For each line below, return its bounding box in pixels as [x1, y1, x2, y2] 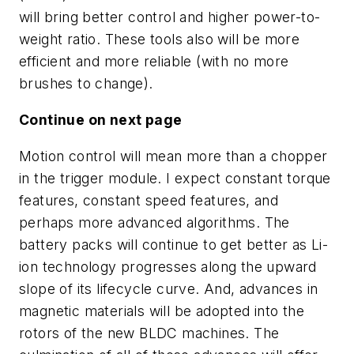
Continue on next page [19, 111, 183, 128]
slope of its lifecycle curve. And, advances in [19, 280, 318, 297]
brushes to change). [19, 75, 153, 92]
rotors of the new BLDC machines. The [19, 324, 280, 341]
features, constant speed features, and [19, 191, 279, 209]
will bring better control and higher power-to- [19, 9, 321, 26]
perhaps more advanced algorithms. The [19, 213, 290, 231]
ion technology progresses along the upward [19, 258, 317, 275]
